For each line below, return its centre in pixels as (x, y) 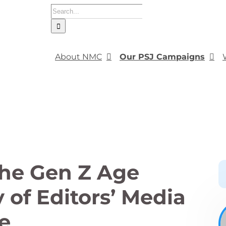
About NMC (78, 57)
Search (64, 9)
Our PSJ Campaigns (162, 57)
